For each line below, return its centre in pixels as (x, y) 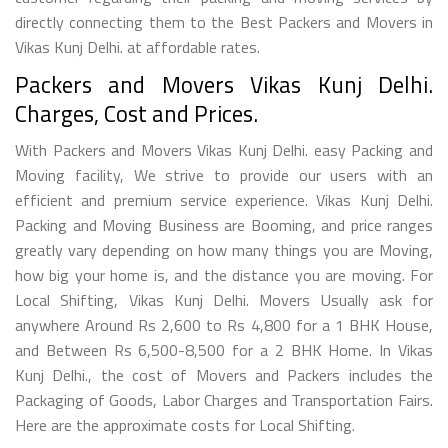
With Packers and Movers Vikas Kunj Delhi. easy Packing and (224, 149)
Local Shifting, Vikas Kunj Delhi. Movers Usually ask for (224, 299)
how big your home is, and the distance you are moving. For (224, 274)
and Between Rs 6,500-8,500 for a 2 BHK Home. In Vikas (224, 349)
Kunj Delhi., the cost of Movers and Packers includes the (224, 374)
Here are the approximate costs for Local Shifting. (185, 424)
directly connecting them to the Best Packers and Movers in (224, 21)
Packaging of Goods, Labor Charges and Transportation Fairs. (224, 399)
